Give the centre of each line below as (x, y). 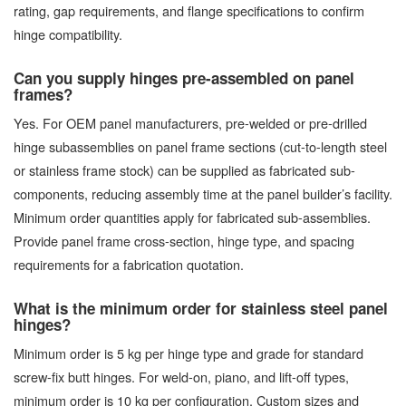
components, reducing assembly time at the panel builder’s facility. (203, 194)
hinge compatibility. (68, 34)
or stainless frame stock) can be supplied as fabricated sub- (184, 170)
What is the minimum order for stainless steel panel (201, 309)
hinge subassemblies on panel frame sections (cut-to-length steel (200, 147)
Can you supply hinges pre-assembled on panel (184, 78)
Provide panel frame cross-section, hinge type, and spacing (184, 241)
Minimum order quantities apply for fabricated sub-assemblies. (192, 217)
